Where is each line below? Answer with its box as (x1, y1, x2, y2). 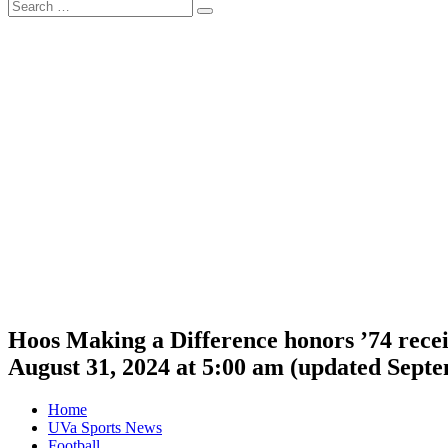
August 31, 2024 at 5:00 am (8, 353, 284, 380)
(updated (284, 353, 387, 380)
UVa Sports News (48, 418, 162, 436)
